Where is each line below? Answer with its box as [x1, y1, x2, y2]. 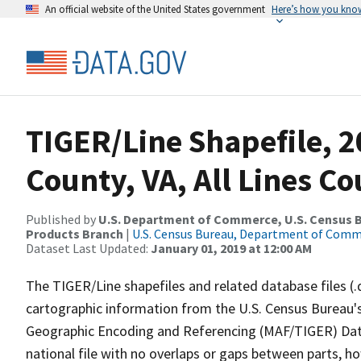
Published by [26, 211, 98, 227]
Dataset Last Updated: [26, 240, 151, 256]
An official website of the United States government [45, 2, 265, 15]
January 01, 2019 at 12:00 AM [151, 240, 312, 256]
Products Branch [26, 226, 123, 242]
